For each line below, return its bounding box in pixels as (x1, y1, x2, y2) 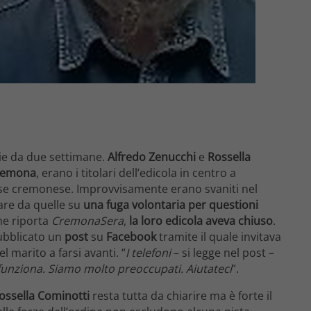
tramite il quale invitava (156, 228, 281, 244)
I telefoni (126, 244, 171, 260)
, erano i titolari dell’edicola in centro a (36, 165, 236, 180)
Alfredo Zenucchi (108, 149, 196, 165)
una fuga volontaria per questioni (81, 196, 258, 212)
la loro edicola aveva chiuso (129, 212, 273, 228)
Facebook (106, 228, 156, 244)
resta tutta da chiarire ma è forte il (90, 287, 272, 303)
